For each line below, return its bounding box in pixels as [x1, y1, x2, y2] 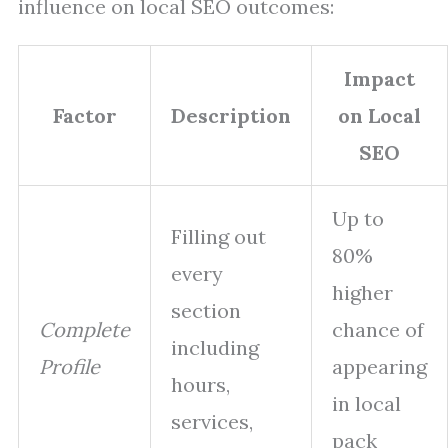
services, [171, 409, 253, 434]
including [171, 335, 259, 360]
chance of [332, 317, 424, 342]
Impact [344, 66, 415, 91]
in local [332, 391, 401, 416]
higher [332, 280, 393, 305]
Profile [39, 354, 100, 379]
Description [171, 103, 291, 128]
